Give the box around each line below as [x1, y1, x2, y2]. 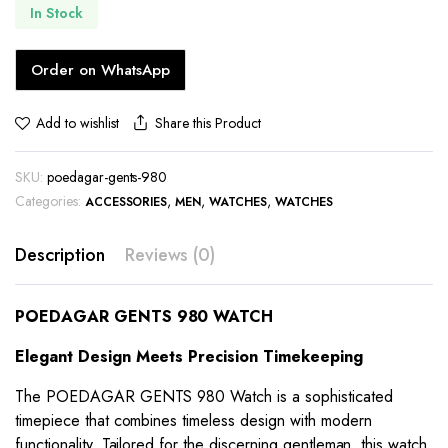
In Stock [30, 3, 83, 24]
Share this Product [155, 112, 261, 133]
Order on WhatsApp [31, 58, 170, 81]
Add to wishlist [35, 113, 119, 134]
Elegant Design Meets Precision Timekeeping [15, 344, 363, 368]
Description [15, 241, 105, 268]
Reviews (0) [124, 241, 216, 268]
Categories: [15, 190, 81, 211]
